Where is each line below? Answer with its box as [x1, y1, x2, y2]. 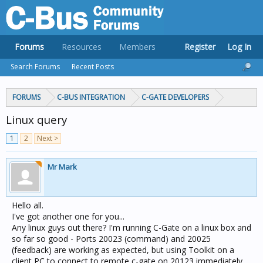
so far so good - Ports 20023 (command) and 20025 [12, 233, 211, 244]
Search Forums [11, 62, 60, 72]
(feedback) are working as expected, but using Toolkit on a [12, 244, 234, 255]
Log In [227, 41, 251, 52]
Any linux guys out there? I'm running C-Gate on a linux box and [12, 222, 251, 233]
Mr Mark [48, 161, 77, 172]
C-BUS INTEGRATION [57, 92, 125, 102]
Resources [62, 41, 102, 52]
